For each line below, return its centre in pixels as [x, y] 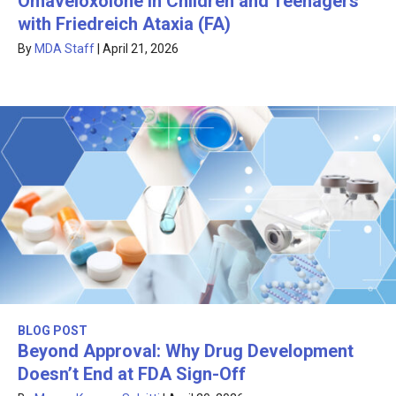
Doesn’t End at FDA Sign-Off [132, 373]
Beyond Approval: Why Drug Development [186, 350]
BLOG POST [53, 330]
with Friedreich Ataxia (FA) [124, 23]
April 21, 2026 [141, 48]
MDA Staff [65, 48]
